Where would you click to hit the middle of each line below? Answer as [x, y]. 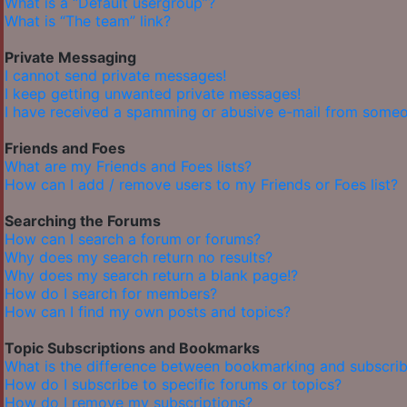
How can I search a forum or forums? [133, 239]
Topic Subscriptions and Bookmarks [132, 348]
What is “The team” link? [88, 21]
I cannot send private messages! [115, 76]
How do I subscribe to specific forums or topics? [173, 385]
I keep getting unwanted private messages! [153, 94]
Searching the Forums [83, 221]
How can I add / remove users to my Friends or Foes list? [201, 185]
